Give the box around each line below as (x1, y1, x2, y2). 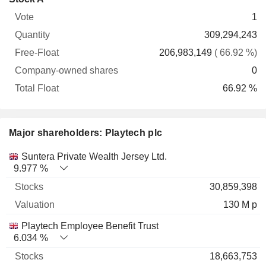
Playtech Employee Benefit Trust (21, 221, 159, 231)
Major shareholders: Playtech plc (9, 128, 163, 138)
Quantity (39, 17, 74, 27)
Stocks (40, 151, 68, 161)
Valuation (88, 151, 128, 161)
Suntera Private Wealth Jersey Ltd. (21, 151, 167, 161)
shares (116, 17, 145, 27)
